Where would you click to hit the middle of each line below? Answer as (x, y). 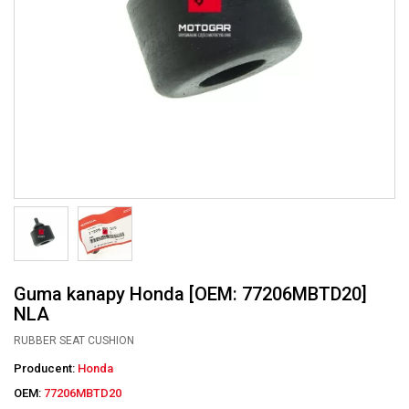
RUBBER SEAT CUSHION (74, 341)
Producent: (46, 368)
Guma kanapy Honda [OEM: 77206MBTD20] (190, 294)
